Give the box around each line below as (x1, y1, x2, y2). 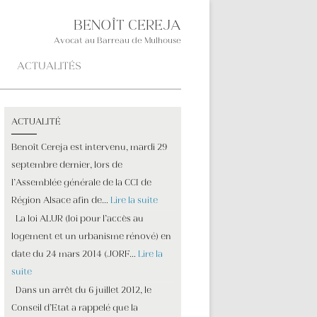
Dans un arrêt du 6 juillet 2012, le (11, 286, 151, 296)
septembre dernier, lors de (11, 161, 122, 171)
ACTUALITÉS (17, 61, 81, 73)
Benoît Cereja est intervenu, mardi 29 (11, 143, 167, 153)
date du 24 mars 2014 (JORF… (11, 250, 138, 260)
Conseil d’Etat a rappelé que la (11, 304, 138, 313)
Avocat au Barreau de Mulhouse (54, 36, 181, 46)
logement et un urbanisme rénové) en (11, 232, 171, 242)
